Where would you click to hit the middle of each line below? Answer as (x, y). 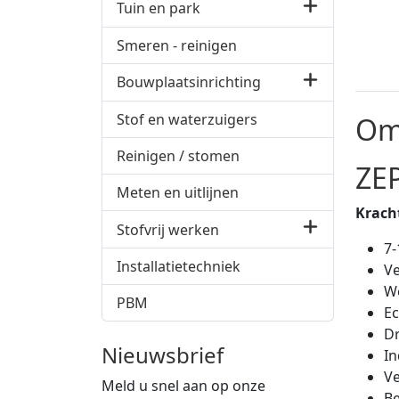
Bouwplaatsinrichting (189, 82)
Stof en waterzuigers (187, 119)
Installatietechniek (179, 267)
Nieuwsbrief (163, 355)
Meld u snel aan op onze (183, 386)
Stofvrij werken (168, 229)
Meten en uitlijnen (178, 192)
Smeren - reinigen (177, 45)
